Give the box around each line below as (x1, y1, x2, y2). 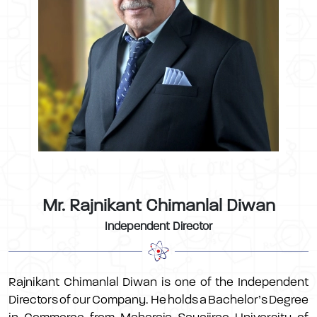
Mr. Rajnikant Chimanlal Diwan (42, 195, 275, 215)
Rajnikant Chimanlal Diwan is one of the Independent (8, 275, 309, 289)
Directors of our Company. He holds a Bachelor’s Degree (8, 292, 309, 306)
